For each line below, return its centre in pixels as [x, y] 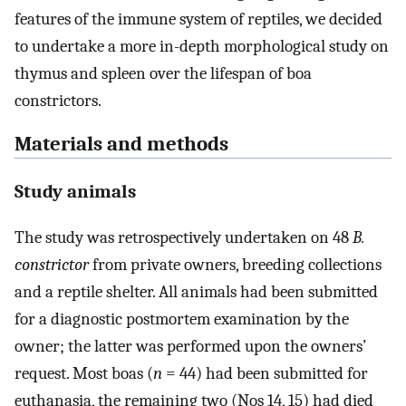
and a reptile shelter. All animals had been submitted [196, 291]
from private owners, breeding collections [235, 264]
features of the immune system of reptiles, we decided [198, 19]
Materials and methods [121, 145]
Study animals [75, 191]
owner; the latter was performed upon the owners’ [190, 346]
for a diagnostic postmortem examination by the [182, 319]
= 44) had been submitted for [265, 373]
